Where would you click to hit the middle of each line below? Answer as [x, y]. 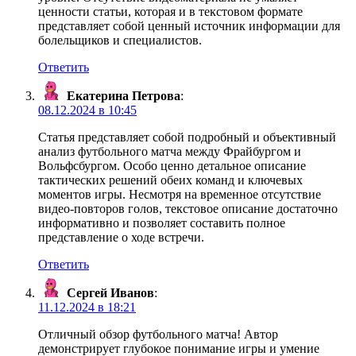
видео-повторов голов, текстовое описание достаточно [188, 209]
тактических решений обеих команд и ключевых [170, 180]
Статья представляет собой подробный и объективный [187, 137]
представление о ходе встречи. [121, 238]
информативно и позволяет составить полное [162, 223]
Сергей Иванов [110, 293]
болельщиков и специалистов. [120, 41]
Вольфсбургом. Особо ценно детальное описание [172, 166]
